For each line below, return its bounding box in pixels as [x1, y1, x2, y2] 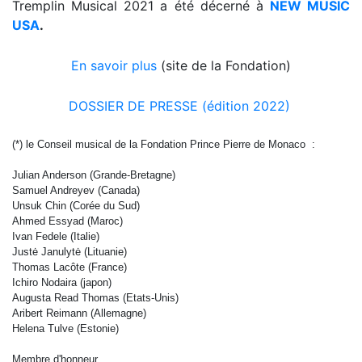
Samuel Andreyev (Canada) [12, 183, 140, 196]
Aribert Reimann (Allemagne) [12, 306, 146, 319]
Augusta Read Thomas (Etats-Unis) [12, 291, 179, 304]
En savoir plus [71, 57, 157, 74]
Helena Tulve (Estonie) [12, 322, 119, 335]
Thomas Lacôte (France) [12, 260, 127, 273]
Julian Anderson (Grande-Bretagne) [12, 168, 175, 181]
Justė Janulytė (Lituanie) [12, 245, 127, 258]
